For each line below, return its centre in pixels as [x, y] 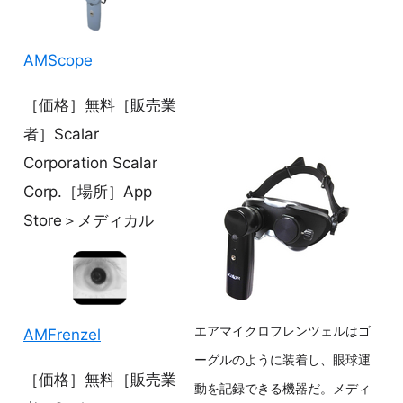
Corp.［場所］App [88, 191]
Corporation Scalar [90, 162]
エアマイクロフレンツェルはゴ [282, 331]
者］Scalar [61, 134]
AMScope [58, 61]
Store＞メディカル [89, 220]
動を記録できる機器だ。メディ [282, 389]
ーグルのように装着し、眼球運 [282, 360]
